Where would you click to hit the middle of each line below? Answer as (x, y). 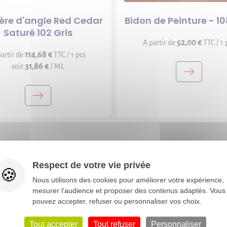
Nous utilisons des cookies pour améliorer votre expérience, (128, 179)
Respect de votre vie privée (91, 165)
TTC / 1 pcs (69, 55)
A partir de (160, 43)
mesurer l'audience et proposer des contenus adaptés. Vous (129, 190)
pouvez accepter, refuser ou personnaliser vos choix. (117, 201)
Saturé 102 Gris (38, 33)
